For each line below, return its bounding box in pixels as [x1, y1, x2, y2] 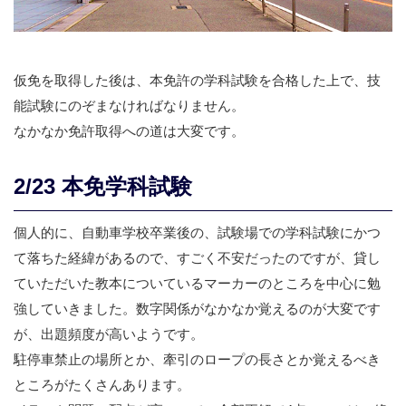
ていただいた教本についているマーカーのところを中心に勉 [14, 275, 381, 291]
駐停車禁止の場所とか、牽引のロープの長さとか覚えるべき [14, 351, 381, 367]
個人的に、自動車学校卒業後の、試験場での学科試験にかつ [14, 224, 381, 240]
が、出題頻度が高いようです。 [14, 325, 204, 342]
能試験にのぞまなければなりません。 [14, 97, 245, 113]
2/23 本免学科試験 [14, 173, 192, 198]
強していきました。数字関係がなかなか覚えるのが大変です [14, 300, 381, 316]
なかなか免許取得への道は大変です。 [14, 122, 245, 139]
